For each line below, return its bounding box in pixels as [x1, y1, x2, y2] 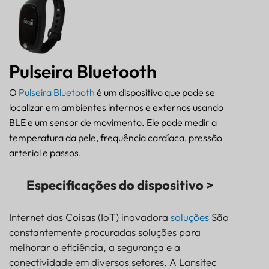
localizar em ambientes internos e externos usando [9, 101, 223, 113]
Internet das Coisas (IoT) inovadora [9, 210, 171, 223]
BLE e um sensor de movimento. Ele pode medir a [9, 116, 217, 128]
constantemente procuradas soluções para [9, 225, 201, 238]
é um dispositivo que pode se [95, 86, 215, 98]
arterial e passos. [9, 146, 82, 159]
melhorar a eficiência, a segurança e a [9, 240, 180, 253]
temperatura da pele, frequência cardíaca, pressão [9, 131, 222, 144]
